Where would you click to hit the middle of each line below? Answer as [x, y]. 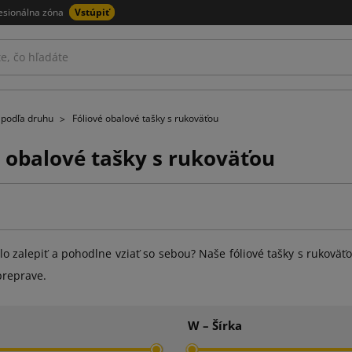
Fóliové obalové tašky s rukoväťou [145, 118]
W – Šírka [214, 325]
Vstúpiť [92, 12]
